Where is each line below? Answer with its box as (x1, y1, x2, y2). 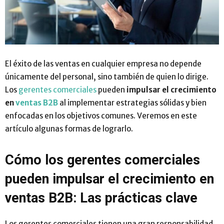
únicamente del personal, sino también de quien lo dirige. (5, 71, 208, 81)
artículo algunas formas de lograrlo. (5, 123, 133, 133)
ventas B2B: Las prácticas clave (5, 189, 197, 206)
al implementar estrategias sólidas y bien (58, 97, 206, 107)
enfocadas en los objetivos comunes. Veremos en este (5, 110, 197, 120)
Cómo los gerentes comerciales (5, 151, 200, 168)
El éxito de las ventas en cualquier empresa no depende (5, 58, 201, 68)
